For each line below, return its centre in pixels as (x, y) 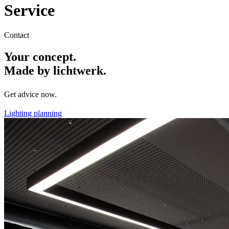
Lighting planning (33, 113)
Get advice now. (30, 94)
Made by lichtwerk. (55, 71)
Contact (17, 35)
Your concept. (40, 57)
